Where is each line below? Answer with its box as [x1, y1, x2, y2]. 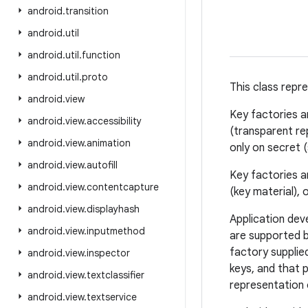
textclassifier [87, 269, 144, 281]
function [82, 49, 120, 61]
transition [65, 5, 109, 17]
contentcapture [87, 181, 159, 193]
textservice [87, 291, 137, 303]
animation [87, 137, 131, 149]
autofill [87, 159, 118, 171]
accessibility [87, 115, 142, 127]
